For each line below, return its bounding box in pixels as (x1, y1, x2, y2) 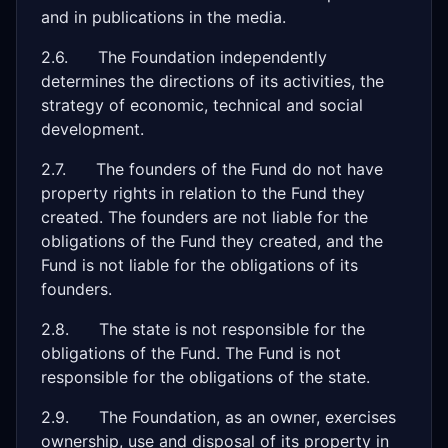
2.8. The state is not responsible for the (41, 319, 365, 339)
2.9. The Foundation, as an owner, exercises (41, 407, 396, 427)
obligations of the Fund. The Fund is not (41, 343, 341, 363)
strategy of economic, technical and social (41, 95, 363, 115)
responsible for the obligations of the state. (41, 367, 370, 387)
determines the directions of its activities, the (41, 71, 384, 91)
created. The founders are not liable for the (41, 207, 368, 227)
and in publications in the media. (41, 7, 286, 27)
